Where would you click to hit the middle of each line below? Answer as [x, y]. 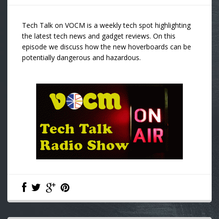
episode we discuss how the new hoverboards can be [107, 47]
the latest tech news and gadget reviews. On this [99, 36]
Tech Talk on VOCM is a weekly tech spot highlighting [106, 25]
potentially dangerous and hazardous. [81, 57]
